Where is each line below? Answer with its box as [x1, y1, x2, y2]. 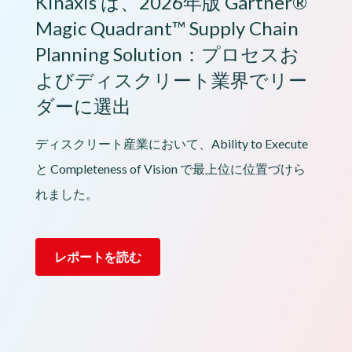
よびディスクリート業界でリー [35, 68, 307, 91]
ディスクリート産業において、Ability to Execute [35, 136, 308, 151]
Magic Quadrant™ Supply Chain [35, 16, 299, 39]
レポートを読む [54, 249, 142, 264]
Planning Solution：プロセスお [35, 42, 299, 65]
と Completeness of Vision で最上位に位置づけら [35, 161, 306, 176]
